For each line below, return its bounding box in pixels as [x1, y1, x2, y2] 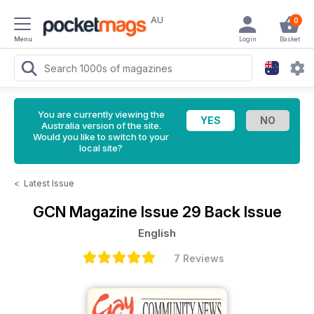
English [138, 226, 176, 240]
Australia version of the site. [41, 120, 161, 131]
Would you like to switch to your [33, 131, 169, 142]
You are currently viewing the [37, 109, 165, 120]
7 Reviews [174, 252, 224, 264]
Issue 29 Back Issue [140, 203, 282, 221]
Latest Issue [24, 178, 74, 189]
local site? [79, 142, 123, 153]
